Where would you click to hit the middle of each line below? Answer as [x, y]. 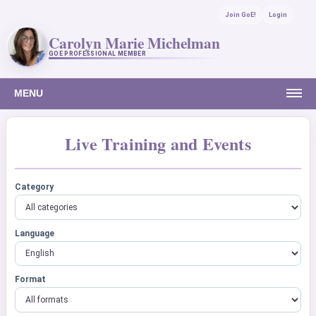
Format [30, 280]
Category [34, 187]
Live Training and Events [158, 144]
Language [35, 233]
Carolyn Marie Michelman [134, 42]
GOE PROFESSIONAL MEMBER [97, 53]
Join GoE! [241, 15]
